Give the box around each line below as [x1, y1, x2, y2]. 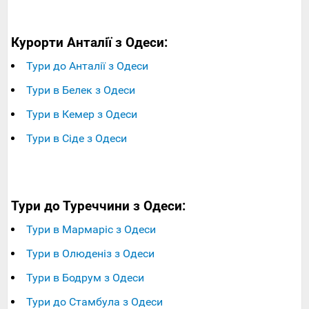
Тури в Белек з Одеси [26, 83, 135, 97]
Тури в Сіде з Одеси [26, 132, 127, 146]
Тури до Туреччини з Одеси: [11, 199, 186, 215]
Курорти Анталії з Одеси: [11, 35, 168, 51]
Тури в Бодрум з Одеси [26, 271, 144, 285]
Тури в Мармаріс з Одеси [26, 223, 156, 237]
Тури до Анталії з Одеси [26, 59, 148, 73]
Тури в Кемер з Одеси [26, 108, 137, 121]
